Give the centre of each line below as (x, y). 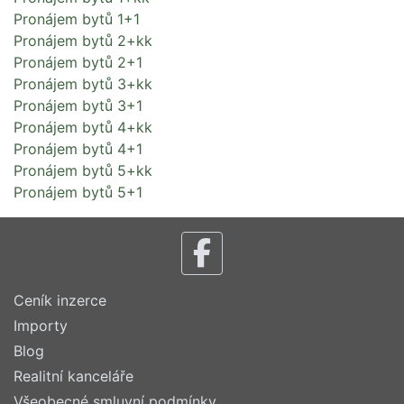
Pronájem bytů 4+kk (83, 127)
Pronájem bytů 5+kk (83, 170)
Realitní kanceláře (73, 376)
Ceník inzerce (60, 300)
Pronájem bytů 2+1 (78, 62)
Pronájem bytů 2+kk (83, 41)
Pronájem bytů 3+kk (83, 84)
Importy (41, 326)
